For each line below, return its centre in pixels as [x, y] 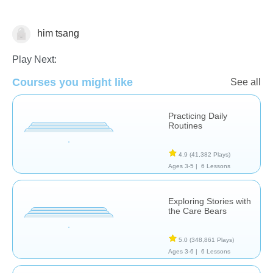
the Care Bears [197, 211]
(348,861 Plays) [212, 239]
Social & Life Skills [53, 35]
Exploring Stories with [210, 201]
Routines [185, 125]
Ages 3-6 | [183, 251]
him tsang [57, 33]
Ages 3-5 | [183, 166]
